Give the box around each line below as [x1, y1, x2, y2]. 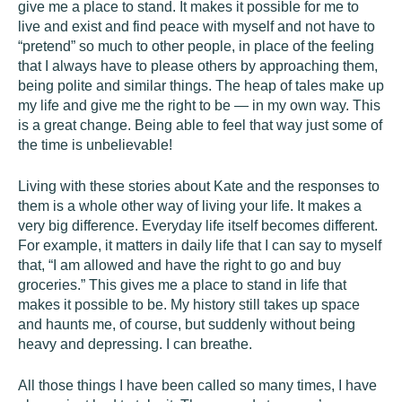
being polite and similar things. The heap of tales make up [18, 78, 384, 93]
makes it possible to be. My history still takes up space [18, 297, 360, 312]
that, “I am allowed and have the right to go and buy [18, 258, 341, 273]
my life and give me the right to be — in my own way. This [18, 98, 380, 113]
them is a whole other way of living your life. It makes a [18, 198, 362, 214]
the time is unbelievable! [18, 137, 172, 153]
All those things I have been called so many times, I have [18, 378, 377, 393]
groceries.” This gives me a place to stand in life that [18, 277, 346, 293]
